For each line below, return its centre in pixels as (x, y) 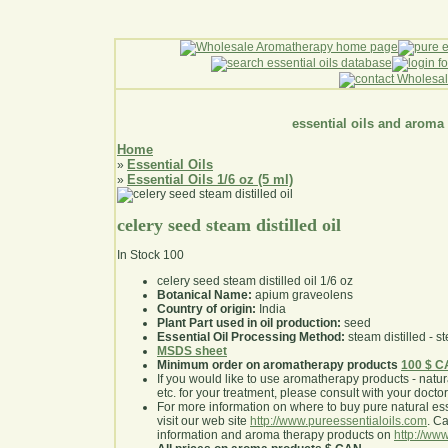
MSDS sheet (192, 351)
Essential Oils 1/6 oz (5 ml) (210, 180)
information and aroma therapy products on (275, 435)
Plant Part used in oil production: (249, 323)
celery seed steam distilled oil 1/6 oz (255, 281)
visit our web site (203, 421)
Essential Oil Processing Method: (251, 337)
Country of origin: (206, 309)
